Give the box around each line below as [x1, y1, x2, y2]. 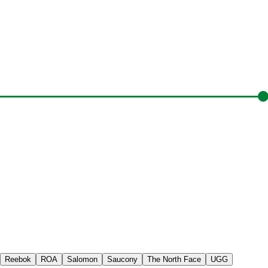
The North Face [147, 255, 201, 264]
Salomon [67, 255, 98, 264]
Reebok [5, 255, 31, 264]
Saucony [107, 255, 138, 264]
